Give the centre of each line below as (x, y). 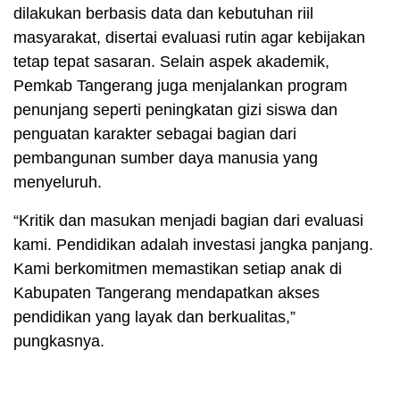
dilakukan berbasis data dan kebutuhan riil (163, 13)
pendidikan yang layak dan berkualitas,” (154, 317)
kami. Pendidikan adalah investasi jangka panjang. (193, 244)
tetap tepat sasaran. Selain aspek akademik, (171, 61)
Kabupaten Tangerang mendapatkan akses (167, 292)
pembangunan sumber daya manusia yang (166, 158)
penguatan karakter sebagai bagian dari (155, 133)
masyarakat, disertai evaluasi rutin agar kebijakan (189, 37)
